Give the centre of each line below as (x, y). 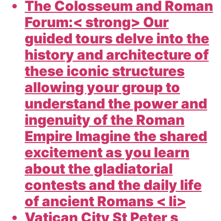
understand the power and (116, 103)
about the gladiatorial (99, 168)
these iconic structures (105, 71)
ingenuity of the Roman (105, 120)
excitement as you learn (107, 152)
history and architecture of (117, 55)
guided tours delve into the (117, 38)
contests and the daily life (113, 185)
